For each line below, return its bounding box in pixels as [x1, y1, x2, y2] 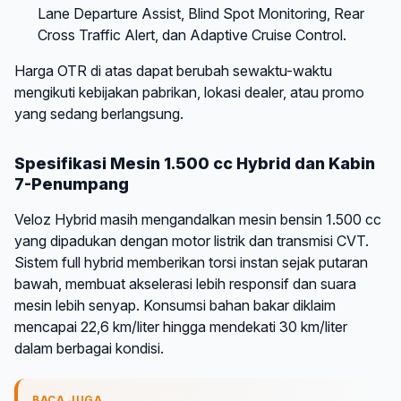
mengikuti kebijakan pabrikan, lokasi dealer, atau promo [14, 82, 364, 101]
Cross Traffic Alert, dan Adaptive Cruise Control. [37, 25, 346, 44]
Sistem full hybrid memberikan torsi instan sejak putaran [14, 252, 368, 271]
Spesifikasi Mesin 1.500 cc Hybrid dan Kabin [14, 153, 375, 173]
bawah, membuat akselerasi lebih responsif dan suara [14, 274, 356, 293]
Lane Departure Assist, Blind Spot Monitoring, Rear [37, 4, 364, 22]
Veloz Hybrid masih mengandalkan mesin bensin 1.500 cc [14, 209, 381, 228]
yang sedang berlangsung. [14, 104, 183, 123]
